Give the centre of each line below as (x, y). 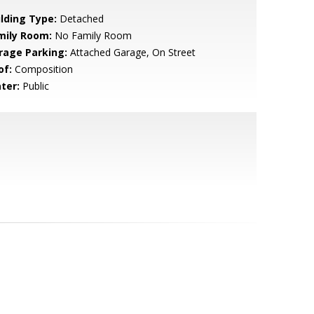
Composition (42, 69)
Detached (80, 19)
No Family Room (91, 35)
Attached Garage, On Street (131, 52)
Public (34, 86)
